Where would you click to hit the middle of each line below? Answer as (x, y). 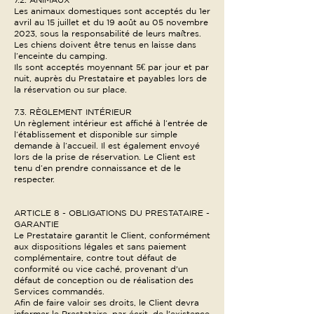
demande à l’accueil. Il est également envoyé (107, 145)
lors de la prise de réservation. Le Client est (105, 157)
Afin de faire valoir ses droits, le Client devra (107, 302)
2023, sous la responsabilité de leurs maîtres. (108, 33)
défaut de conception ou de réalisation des (104, 280)
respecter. (34, 179)
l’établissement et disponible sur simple (96, 134)
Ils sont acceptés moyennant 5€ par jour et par (111, 67)
